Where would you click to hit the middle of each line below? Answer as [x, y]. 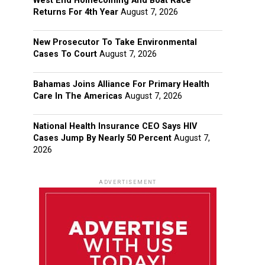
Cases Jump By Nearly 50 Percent [102, 138]
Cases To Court [65, 54]
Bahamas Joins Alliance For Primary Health [121, 84]
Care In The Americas [78, 96]
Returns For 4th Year [76, 12]
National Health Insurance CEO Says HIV [115, 126]
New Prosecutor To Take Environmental [115, 42]
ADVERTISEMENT [128, 182]
